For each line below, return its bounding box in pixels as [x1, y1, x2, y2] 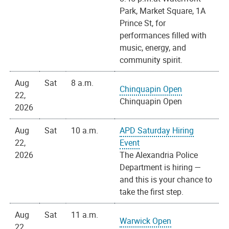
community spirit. [120, 54, 183, 66]
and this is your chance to [120, 174, 213, 186]
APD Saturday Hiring [120, 125, 194, 136]
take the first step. [120, 186, 184, 198]
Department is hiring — [120, 162, 202, 173]
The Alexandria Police [120, 149, 198, 161]
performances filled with [120, 30, 207, 41]
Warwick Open [120, 215, 172, 227]
